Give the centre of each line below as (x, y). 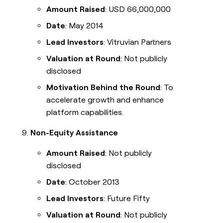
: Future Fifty (127, 199)
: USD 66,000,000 (138, 9)
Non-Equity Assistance (74, 133)
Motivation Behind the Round (104, 88)
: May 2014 (85, 26)
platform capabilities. (85, 112)
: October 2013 (93, 182)
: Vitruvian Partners (138, 42)
